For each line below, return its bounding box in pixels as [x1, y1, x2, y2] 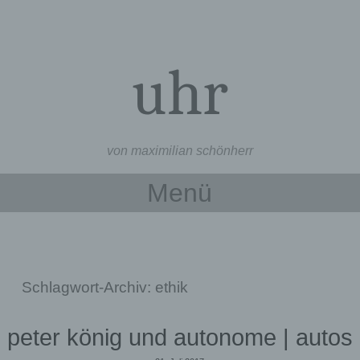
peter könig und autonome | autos [7, 324, 353, 350]
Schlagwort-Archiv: [22, 279, 156, 296]
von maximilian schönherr [107, 144, 253, 157]
